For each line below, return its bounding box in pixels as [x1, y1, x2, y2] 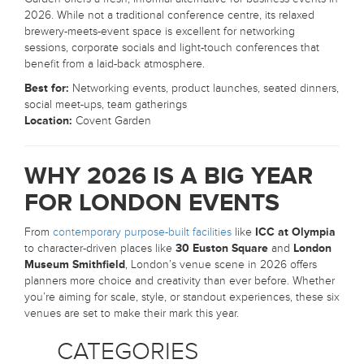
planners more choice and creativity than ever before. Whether [24, 274, 335, 288]
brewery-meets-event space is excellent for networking [24, 24, 295, 38]
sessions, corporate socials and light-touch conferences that [24, 41, 319, 54]
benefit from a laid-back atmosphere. [24, 57, 205, 71]
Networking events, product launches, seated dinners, [69, 81, 339, 95]
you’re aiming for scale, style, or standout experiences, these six [24, 290, 340, 304]
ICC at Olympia [255, 225, 336, 239]
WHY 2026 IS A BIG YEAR [24, 161, 313, 191]
